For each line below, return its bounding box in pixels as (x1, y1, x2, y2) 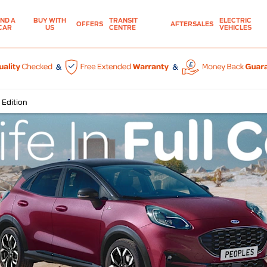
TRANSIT (109, 17, 138, 24)
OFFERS (76, 20, 104, 27)
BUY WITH (33, 17, 66, 24)
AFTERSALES (170, 20, 213, 27)
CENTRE (109, 24, 136, 32)
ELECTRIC (219, 17, 252, 24)
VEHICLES (219, 24, 252, 32)
